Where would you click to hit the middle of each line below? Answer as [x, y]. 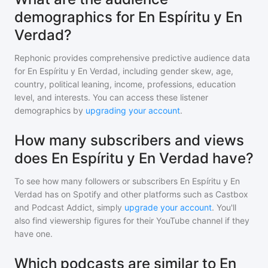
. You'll [224, 207]
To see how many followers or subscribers [97, 181]
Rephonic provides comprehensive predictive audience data [132, 58]
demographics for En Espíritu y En [128, 17]
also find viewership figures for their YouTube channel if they [132, 220]
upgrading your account [133, 110]
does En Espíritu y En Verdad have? [134, 158]
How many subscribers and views [129, 140]
